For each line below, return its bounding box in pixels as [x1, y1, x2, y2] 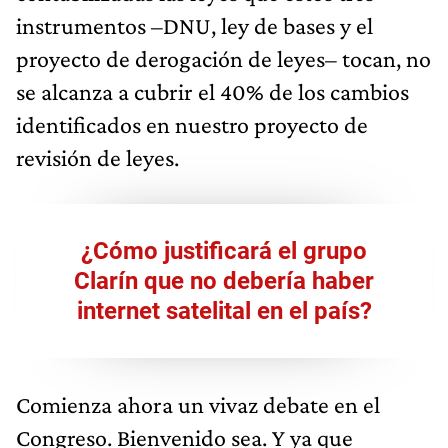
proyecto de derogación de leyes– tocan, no [16, 44, 431, 72]
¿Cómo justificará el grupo [81, 236, 367, 265]
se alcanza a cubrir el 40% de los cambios [16, 77, 409, 105]
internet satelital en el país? [76, 296, 372, 325]
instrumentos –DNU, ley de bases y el [16, 11, 373, 39]
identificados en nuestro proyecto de [16, 110, 368, 138]
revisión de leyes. [16, 143, 179, 171]
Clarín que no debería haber [74, 266, 374, 295]
